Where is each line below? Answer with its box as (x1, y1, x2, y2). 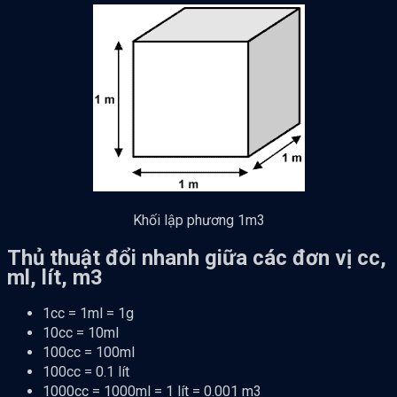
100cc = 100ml (43, 344, 135, 362)
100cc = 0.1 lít (43, 363, 129, 381)
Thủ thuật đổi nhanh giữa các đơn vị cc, (7, 245, 386, 270)
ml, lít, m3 (7, 264, 103, 290)
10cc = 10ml (43, 324, 119, 342)
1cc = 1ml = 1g (43, 305, 134, 323)
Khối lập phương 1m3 (132, 211, 265, 229)
